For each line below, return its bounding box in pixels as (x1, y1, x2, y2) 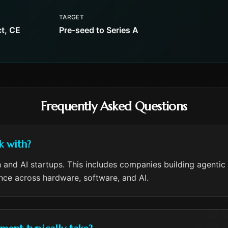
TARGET (59, 13, 84, 21)
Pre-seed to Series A (59, 25, 138, 35)
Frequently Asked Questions (41, 99, 187, 114)
